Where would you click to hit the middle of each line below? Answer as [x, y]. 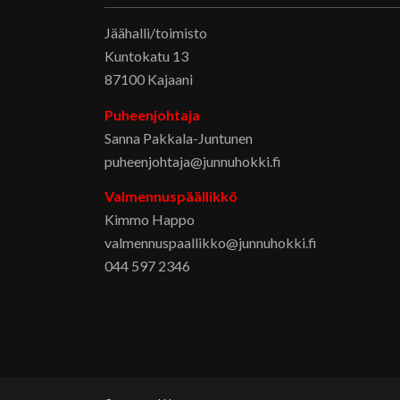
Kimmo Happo [150, 220]
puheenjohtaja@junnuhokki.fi [193, 161]
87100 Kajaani [149, 79]
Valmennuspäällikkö [171, 196]
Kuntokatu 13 [147, 56]
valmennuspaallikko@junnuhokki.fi [211, 243]
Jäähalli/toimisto [156, 33]
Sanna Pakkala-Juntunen [179, 137]
